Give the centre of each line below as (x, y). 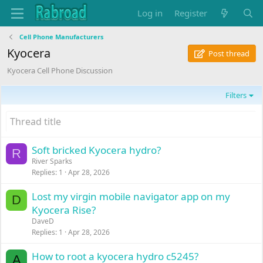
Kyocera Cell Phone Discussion (60, 70)
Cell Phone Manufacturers (61, 37)
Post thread (229, 53)
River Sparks (52, 161)
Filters (236, 95)
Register (191, 13)
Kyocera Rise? (64, 210)
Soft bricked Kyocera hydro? (97, 150)
